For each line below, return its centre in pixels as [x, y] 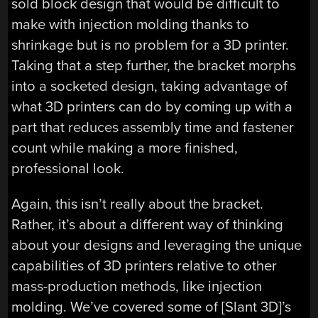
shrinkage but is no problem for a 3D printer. [150, 45]
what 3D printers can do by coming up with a [152, 107]
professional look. [68, 169]
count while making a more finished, [125, 148]
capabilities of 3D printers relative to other [144, 265]
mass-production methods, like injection [137, 286]
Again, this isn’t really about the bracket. [138, 204]
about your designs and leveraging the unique [157, 245]
